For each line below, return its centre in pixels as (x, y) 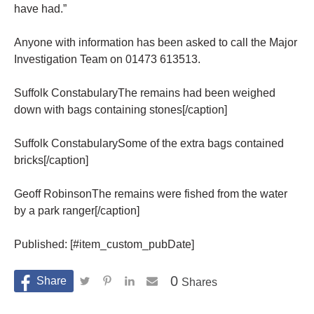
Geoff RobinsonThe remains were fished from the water (151, 194)
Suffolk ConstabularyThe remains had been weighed (145, 93)
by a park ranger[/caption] (77, 211)
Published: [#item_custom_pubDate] (104, 245)
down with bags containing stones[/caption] (121, 110)
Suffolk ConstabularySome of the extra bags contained (149, 144)
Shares (199, 282)
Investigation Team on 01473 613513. (107, 60)
